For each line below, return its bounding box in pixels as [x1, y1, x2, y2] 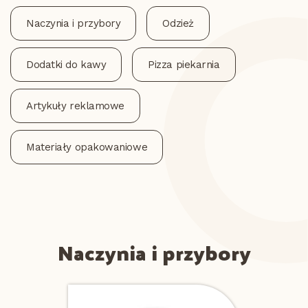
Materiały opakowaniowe [26, 141, 148, 153]
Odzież [162, 17, 194, 30]
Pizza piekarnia [148, 58, 220, 71]
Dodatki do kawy [26, 58, 107, 71]
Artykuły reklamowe [26, 100, 124, 112]
